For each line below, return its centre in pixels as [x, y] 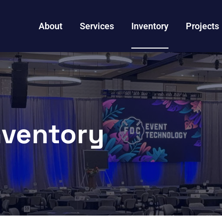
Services [97, 26]
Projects [203, 26]
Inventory [150, 26]
